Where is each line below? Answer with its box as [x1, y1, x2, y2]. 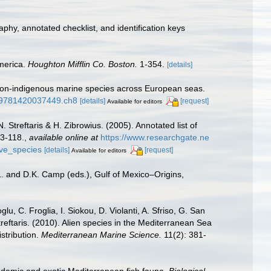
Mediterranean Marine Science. [41, 229, 162, 240]
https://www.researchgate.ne [100, 132, 209, 142]
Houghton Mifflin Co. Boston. [28, 59, 137, 69]
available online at [29, 132, 98, 142]
